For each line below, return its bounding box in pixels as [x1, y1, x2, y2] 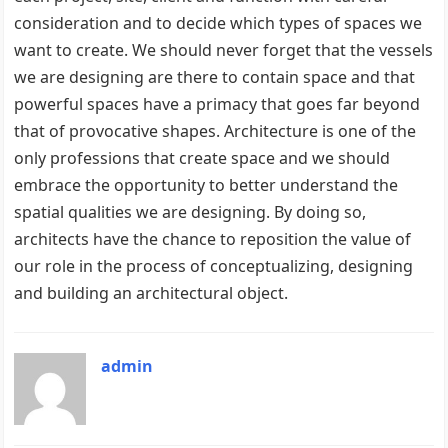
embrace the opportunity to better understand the [14, 173, 399, 196]
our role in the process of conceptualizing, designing [14, 254, 414, 277]
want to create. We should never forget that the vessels [14, 38, 434, 61]
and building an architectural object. [14, 281, 289, 304]
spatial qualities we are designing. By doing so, [14, 200, 367, 223]
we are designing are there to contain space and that [14, 65, 416, 88]
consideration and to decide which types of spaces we [14, 11, 423, 34]
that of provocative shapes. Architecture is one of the [14, 119, 417, 142]
